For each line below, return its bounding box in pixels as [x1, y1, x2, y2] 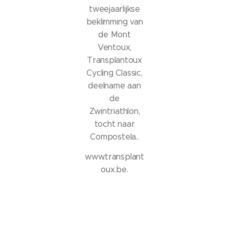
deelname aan [88, 80, 141, 90]
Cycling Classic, [86, 67, 143, 78]
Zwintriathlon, [89, 106, 140, 116]
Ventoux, [97, 42, 132, 52]
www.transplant [85, 151, 144, 162]
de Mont [98, 29, 131, 39]
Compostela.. [90, 131, 139, 142]
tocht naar [94, 119, 135, 129]
